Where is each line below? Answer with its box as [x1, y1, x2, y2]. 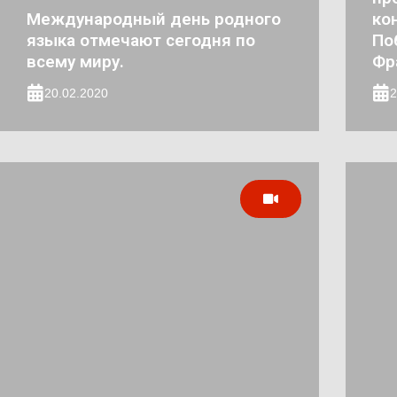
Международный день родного [27, 9, 281, 29]
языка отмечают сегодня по [27, 30, 255, 51]
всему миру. [27, 51, 124, 72]
